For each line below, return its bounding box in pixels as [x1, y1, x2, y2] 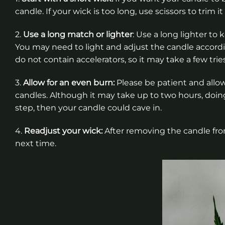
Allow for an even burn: [23, 77, 115, 87]
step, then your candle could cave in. [15, 102, 162, 113]
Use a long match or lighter [23, 29, 133, 39]
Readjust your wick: [24, 126, 102, 136]
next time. [15, 138, 56, 148]
